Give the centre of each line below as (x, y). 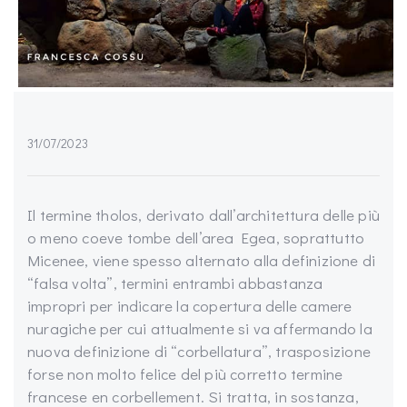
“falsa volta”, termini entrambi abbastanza (175, 283)
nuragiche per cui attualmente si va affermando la (200, 328)
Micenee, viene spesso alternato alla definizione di (202, 260)
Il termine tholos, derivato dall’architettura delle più (204, 215)
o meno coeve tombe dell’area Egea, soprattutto (196, 238)
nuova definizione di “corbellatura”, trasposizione (199, 351)
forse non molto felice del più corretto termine (185, 374)
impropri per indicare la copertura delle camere (190, 306)
